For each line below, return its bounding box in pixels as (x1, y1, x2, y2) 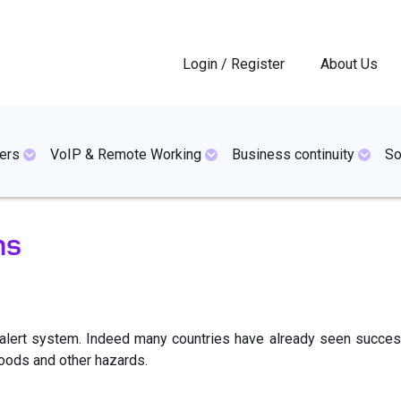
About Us (320, 55, 378, 73)
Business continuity (232, 145, 354, 163)
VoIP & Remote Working (50, 145, 201, 163)
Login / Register (183, 55, 285, 73)
